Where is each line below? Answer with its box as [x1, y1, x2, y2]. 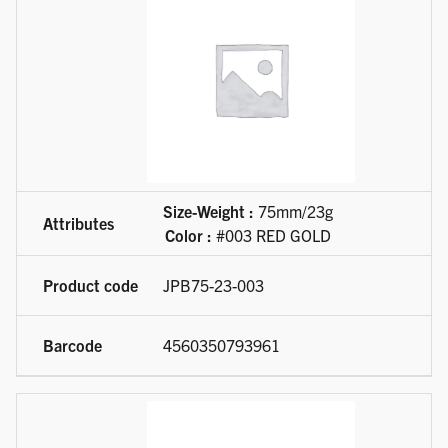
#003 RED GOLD [212, 225, 331, 246]
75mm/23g [254, 201, 333, 222]
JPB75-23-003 [163, 275, 264, 296]
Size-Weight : [163, 201, 254, 222]
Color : [165, 225, 212, 246]
